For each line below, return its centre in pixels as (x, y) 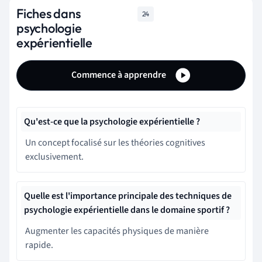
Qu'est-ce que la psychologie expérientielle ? (112, 121)
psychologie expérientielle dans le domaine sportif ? (127, 210)
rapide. (39, 245)
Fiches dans (49, 13)
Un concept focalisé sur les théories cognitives (115, 142)
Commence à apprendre (119, 75)
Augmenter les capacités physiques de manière (117, 231)
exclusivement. (54, 156)
